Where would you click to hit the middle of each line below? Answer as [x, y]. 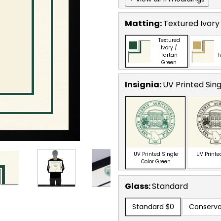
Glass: [138, 186]
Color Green [156, 161]
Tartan [169, 55]
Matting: [144, 23]
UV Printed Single [156, 154]
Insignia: [144, 84]
